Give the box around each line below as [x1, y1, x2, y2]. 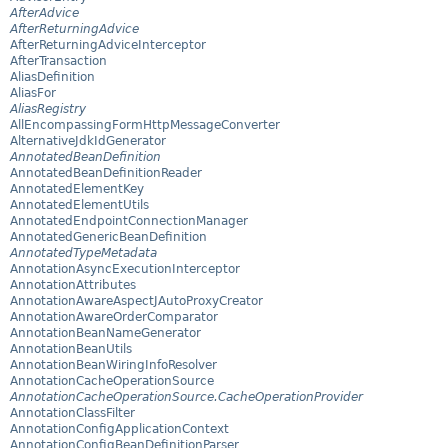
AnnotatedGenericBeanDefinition [10, 230, 207, 245]
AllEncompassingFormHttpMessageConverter [10, 118, 280, 133]
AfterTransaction [10, 54, 107, 69]
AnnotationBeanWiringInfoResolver [10, 358, 217, 373]
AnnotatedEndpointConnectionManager [10, 214, 248, 229]
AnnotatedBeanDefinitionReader [10, 166, 202, 181]
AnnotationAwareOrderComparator [10, 310, 218, 325]
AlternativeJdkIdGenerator [10, 134, 166, 149]
